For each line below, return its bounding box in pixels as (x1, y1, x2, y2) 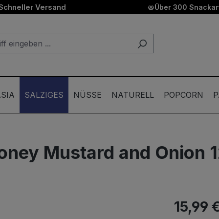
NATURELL (111, 90, 154, 100)
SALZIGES (24, 90, 64, 100)
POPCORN (164, 90, 203, 100)
